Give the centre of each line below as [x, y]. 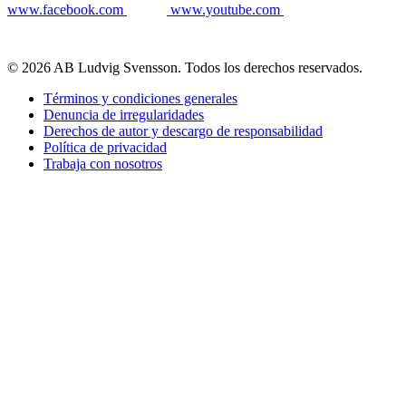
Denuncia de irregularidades [124, 115]
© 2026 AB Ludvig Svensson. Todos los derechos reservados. [185, 68]
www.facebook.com [65, 10]
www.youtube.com [225, 10]
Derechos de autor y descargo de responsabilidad [183, 131]
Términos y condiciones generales [140, 99]
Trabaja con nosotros [103, 164]
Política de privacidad [105, 148]
